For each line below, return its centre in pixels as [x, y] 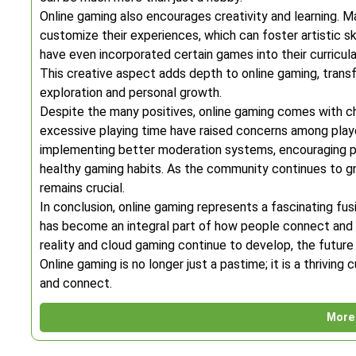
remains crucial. [82, 188]
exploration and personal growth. [131, 93]
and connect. [76, 283]
